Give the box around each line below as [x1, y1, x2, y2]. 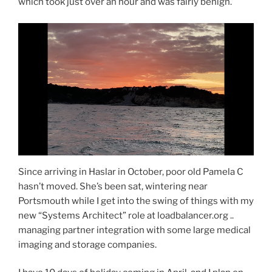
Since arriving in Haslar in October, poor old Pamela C [18, 166, 243, 177]
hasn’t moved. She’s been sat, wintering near [18, 180, 208, 192]
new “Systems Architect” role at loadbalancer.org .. [18, 209, 234, 221]
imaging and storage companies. [18, 239, 157, 250]
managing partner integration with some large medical [18, 224, 251, 236]
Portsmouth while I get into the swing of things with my [18, 195, 254, 206]
